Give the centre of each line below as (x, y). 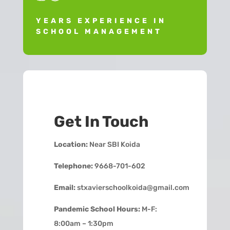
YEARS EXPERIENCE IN (101, 21)
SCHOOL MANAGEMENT (99, 31)
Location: (71, 144)
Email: (64, 187)
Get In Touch (101, 121)
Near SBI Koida (114, 144)
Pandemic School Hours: (97, 209)
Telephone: (73, 166)
